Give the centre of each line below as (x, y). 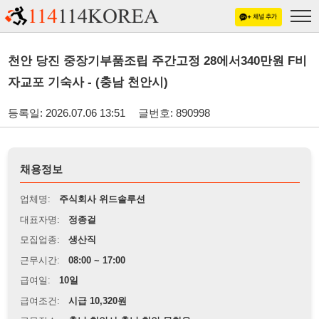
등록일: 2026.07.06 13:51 (61, 103)
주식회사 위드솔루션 (93, 181)
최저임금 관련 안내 (59, 309)
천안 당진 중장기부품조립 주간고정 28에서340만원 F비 (143, 55)
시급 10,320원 (89, 273)
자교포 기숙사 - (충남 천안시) (80, 75)
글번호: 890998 (158, 103)
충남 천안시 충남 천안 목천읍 (118, 292)
